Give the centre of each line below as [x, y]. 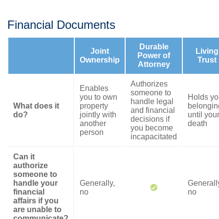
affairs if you [36, 201]
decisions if [150, 119]
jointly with [98, 115]
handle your [35, 183]
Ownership [100, 60]
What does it [36, 106]
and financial [153, 110]
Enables [94, 88]
